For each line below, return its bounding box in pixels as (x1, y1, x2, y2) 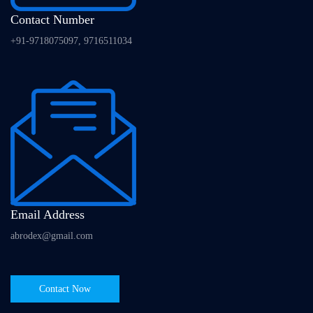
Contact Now (39, 284, 91, 295)
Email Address (10, 208, 85, 222)
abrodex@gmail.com (10, 231, 93, 242)
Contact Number (10, 13, 94, 27)
